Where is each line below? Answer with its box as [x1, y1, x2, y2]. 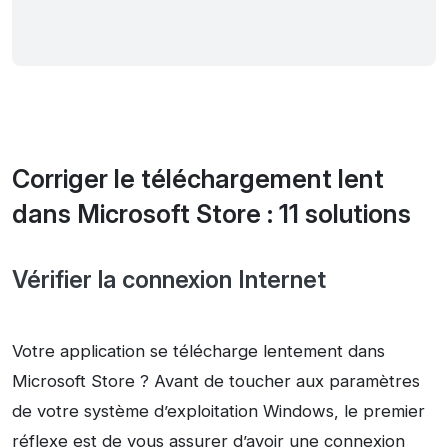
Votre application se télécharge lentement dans [12, 341, 385, 362]
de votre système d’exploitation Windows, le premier [12, 401, 425, 422]
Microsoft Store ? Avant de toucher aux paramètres [12, 371, 420, 392]
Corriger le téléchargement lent [12, 164, 384, 195]
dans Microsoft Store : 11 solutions [12, 199, 411, 230]
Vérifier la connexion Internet [12, 265, 326, 295]
